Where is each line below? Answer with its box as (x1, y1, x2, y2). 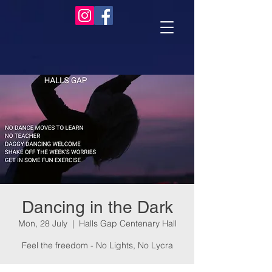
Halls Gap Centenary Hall (78, 218, 177, 229)
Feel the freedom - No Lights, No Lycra (21, 240, 173, 251)
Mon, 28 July (18, 218, 67, 229)
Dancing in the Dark (21, 197, 173, 217)
